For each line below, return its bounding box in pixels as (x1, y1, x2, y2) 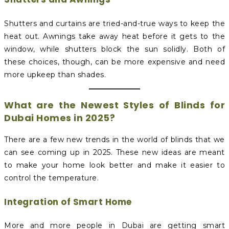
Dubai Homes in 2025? (4, 111, 115, 125)
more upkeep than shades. (4, 70, 106, 80)
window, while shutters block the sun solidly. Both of (4, 44, 225, 54)
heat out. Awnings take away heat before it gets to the (4, 32, 225, 41)
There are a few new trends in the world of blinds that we (4, 135, 225, 145)
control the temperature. (4, 173, 99, 183)
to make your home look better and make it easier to (4, 161, 225, 170)
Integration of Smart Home (4, 195, 132, 208)
